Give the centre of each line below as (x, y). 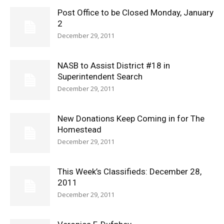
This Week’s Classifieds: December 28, (129, 171)
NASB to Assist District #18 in (114, 65)
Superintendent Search (100, 76)
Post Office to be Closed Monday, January (135, 12)
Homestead (79, 129)
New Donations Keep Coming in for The (131, 118)
